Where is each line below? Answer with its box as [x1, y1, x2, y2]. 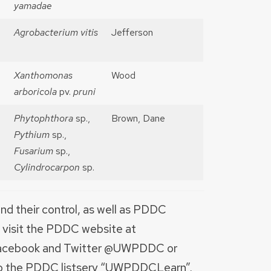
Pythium [14, 128, 52, 142]
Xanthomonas [14, 69, 73, 82]
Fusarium [14, 145, 56, 158]
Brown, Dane [111, 112, 165, 125]
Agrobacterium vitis [14, 26, 98, 39]
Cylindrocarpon [14, 161, 82, 174]
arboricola [14, 85, 59, 99]
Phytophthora [14, 112, 76, 125]
